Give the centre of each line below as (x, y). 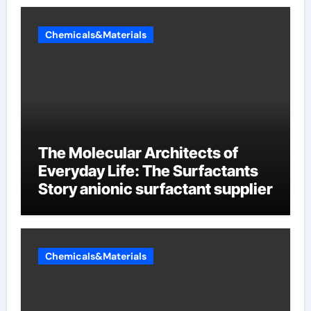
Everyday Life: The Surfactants (148, 170)
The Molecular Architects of (138, 152)
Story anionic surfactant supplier (155, 188)
